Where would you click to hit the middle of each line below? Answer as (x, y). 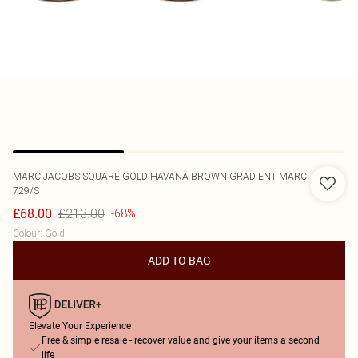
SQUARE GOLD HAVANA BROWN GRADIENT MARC (195, 176)
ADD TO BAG (179, 261)
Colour (26, 233)
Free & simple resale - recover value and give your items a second (181, 340)
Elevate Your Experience (80, 326)
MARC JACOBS (48, 176)
